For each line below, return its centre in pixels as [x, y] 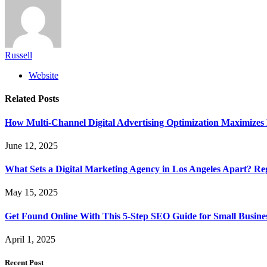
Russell [18, 55]
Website [44, 76]
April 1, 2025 [30, 239]
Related [21, 99]
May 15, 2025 [31, 193]
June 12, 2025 [31, 145]
